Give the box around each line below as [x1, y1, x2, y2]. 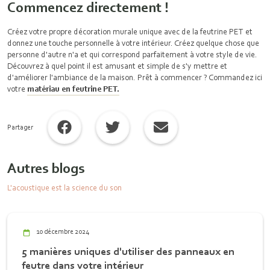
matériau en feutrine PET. [27, 84, 119, 93]
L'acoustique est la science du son [7, 183, 122, 192]
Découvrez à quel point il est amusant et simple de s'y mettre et [7, 61, 227, 71]
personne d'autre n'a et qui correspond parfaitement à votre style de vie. [7, 49, 257, 59]
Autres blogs [7, 159, 84, 177]
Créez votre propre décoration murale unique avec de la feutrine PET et [7, 27, 253, 36]
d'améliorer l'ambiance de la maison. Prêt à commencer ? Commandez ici [7, 72, 262, 82]
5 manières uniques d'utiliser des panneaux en [22, 245, 234, 257]
